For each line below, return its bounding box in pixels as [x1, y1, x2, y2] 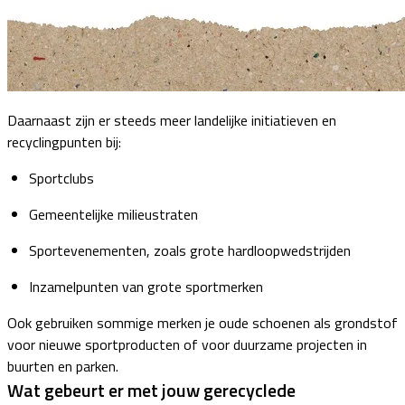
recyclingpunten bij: [7, 130, 121, 153]
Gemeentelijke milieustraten [29, 202, 198, 225]
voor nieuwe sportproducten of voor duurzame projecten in [7, 333, 367, 355]
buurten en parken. [7, 354, 118, 377]
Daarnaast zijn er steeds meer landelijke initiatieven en [7, 108, 336, 131]
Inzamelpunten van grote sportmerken [29, 275, 263, 297]
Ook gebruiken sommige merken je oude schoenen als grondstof [7, 311, 398, 334]
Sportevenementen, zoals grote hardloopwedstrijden [29, 239, 351, 261]
